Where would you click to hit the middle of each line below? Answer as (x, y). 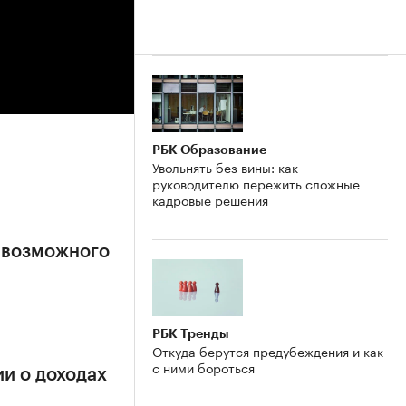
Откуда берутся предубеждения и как (268, 350)
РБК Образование (209, 149)
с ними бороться (203, 367)
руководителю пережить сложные (256, 183)
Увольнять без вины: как (225, 166)
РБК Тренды (191, 333)
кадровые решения (210, 199)
